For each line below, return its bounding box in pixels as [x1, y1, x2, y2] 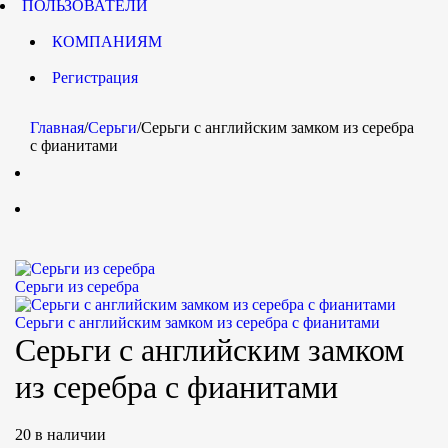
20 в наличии [15, 426, 106, 443]
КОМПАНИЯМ [52, 33, 162, 50]
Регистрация [52, 69, 138, 86]
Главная [30, 119, 84, 136]
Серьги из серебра [15, 278, 139, 295]
